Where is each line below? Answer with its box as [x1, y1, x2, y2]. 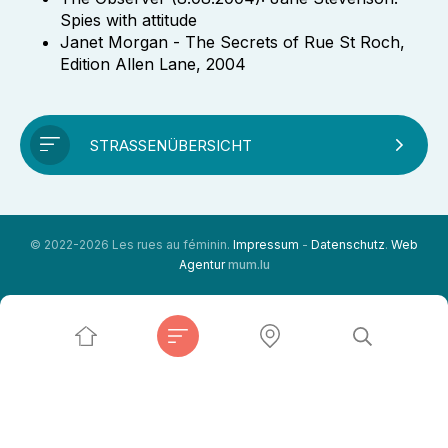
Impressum [233, 237, 299, 252]
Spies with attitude [60, 10, 197, 30]
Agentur [178, 257, 225, 272]
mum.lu [227, 257, 270, 272]
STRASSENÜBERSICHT [90, 135, 242, 155]
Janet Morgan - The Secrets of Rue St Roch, [60, 32, 405, 52]
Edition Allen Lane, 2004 [60, 54, 246, 74]
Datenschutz [311, 237, 385, 252]
